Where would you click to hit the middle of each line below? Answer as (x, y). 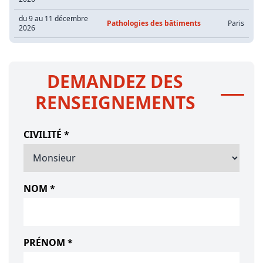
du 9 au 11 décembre (53, 18)
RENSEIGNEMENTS (115, 102)
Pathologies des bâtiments (154, 23)
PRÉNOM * (48, 242)
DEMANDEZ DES (115, 81)
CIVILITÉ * (46, 134)
